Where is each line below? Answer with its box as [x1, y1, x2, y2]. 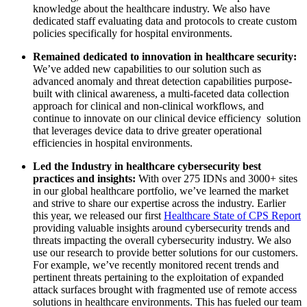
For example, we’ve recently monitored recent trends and [33, 259, 279, 271]
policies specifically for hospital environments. [33, 27, 232, 40]
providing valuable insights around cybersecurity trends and [33, 222, 290, 234]
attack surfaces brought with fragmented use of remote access [33, 284, 297, 296]
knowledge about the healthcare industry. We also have [33, 3, 270, 15]
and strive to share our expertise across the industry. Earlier [33, 197, 286, 210]
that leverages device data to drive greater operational [33, 125, 262, 137]
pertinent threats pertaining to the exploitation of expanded [33, 271, 284, 284]
